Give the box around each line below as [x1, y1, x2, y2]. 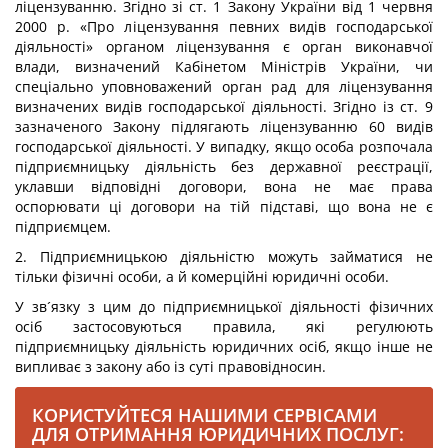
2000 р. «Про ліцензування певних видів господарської [15, 17, 433, 36]
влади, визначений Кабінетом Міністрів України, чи [15, 57, 433, 76]
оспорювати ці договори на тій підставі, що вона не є [15, 197, 433, 216]
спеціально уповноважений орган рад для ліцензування [15, 77, 433, 96]
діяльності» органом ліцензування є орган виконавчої [15, 37, 433, 56]
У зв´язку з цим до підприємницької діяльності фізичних [15, 297, 433, 316]
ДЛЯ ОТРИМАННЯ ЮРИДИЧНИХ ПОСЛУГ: [32, 422, 404, 446]
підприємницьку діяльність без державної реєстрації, [15, 157, 433, 176]
